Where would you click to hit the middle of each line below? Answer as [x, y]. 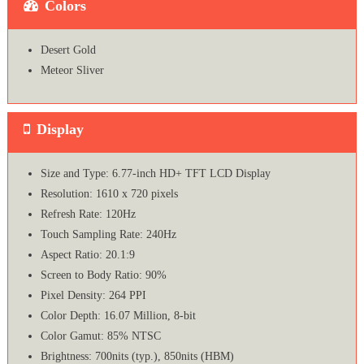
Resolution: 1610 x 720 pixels [109, 194]
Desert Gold [68, 50]
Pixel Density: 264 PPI [93, 296]
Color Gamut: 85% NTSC [100, 336]
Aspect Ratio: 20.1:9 [87, 255]
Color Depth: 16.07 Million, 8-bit [118, 316]
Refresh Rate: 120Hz [88, 214]
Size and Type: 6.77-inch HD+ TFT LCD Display [155, 174]
